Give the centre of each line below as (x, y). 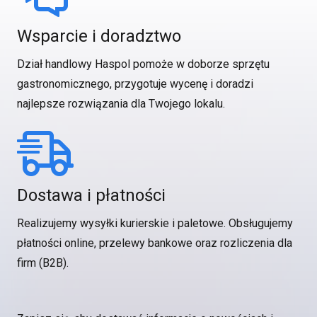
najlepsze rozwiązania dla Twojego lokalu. (121, 104)
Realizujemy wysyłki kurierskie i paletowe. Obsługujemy (155, 223)
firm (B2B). (43, 263)
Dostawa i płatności (91, 195)
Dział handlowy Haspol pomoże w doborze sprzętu (143, 64)
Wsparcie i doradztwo (99, 36)
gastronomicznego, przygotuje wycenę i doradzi (135, 84)
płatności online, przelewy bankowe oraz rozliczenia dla (155, 243)
